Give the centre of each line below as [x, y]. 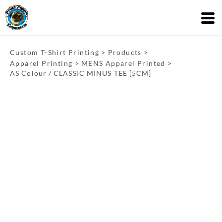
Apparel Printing [41, 63]
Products [125, 52]
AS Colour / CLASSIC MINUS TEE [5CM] [81, 73]
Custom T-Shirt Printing [55, 52]
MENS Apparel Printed [123, 63]
